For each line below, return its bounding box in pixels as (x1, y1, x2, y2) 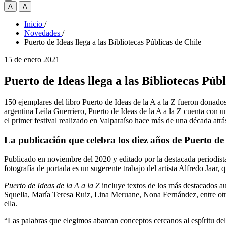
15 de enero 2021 (4, 55, 60, 64)
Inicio (24, 20, 42, 28)
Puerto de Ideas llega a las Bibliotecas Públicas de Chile (24, 38, 201, 46)
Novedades (24, 29, 60, 37)
